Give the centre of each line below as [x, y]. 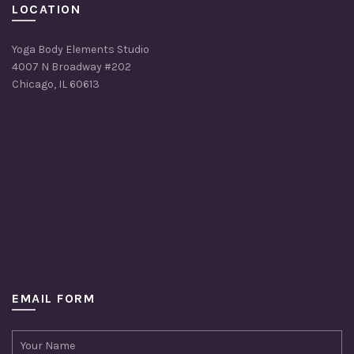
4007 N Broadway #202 [72, 66]
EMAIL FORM [53, 298]
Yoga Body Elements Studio [81, 49]
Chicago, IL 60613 [56, 84]
